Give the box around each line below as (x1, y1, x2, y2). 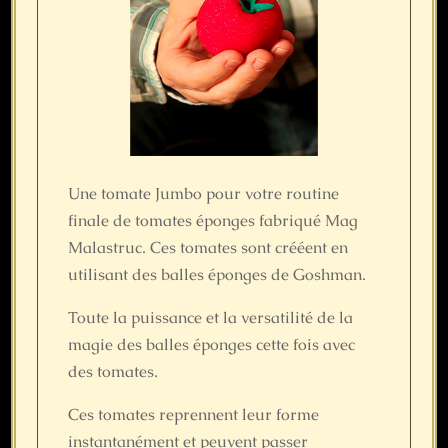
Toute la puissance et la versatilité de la (68, 306, 354, 328)
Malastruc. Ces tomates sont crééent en (68, 236, 349, 258)
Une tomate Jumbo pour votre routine (68, 182, 340, 204)
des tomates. (68, 360, 159, 382)
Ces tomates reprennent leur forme (68, 403, 320, 425)
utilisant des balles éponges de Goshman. (68, 263, 367, 285)
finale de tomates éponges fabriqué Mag (68, 209, 359, 231)
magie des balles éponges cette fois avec (68, 333, 356, 355)
